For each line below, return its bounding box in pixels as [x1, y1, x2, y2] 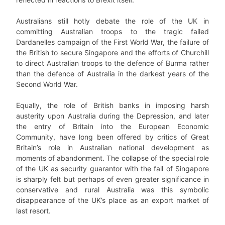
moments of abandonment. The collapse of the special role [16, 154, 209, 162]
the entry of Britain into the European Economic [16, 122, 209, 131]
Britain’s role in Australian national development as [16, 143, 209, 152]
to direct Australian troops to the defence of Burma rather [16, 59, 209, 67]
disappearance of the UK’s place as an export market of [16, 196, 209, 204]
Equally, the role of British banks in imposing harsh [16, 101, 209, 109]
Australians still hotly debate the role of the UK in [16, 17, 209, 25]
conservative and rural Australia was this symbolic [16, 185, 209, 194]
